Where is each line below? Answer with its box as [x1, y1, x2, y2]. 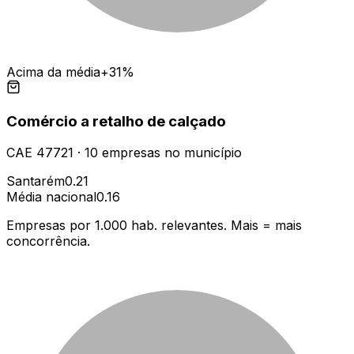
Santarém [6, 173, 65, 190]
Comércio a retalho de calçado [6, 111, 226, 130]
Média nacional [6, 189, 96, 205]
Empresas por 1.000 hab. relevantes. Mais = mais [6, 217, 302, 234]
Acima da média [6, 63, 100, 80]
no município [160, 145, 242, 161]
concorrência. [6, 233, 90, 250]
